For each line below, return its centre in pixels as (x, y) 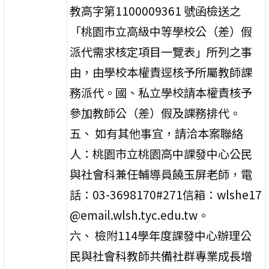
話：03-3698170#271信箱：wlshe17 (166, 194)
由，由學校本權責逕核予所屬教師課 (161, 72)
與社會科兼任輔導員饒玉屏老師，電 (161, 174)
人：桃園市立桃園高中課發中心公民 (161, 153)
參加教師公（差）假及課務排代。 (156, 113)
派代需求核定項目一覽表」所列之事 (161, 51)
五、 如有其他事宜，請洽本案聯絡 (157, 133)
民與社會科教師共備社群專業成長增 (161, 255)
